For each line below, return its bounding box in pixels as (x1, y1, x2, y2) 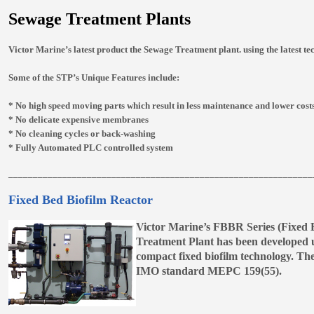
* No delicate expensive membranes (8, 115, 149, 125)
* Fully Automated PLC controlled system (8, 143, 173, 153)
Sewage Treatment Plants (8, 10, 191, 28)
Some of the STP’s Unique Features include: (8, 73, 179, 83)
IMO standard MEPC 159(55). (136, 265, 282, 277)
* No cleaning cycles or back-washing (8, 129, 156, 139)
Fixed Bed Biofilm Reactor (8, 193, 153, 207)
